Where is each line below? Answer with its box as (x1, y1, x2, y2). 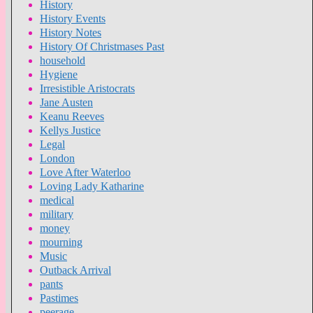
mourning (40, 236, 82, 249)
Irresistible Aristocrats (40, 82, 135, 95)
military (40, 208, 73, 221)
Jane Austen (40, 96, 93, 109)
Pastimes (40, 292, 78, 305)
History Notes (40, 27, 101, 39)
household (40, 54, 85, 67)
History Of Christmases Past (40, 41, 164, 53)
